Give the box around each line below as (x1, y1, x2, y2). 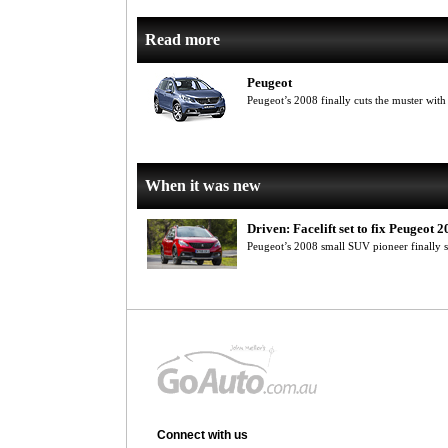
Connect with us (157, 428, 248, 442)
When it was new (145, 177, 261, 194)
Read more (145, 31, 220, 48)
